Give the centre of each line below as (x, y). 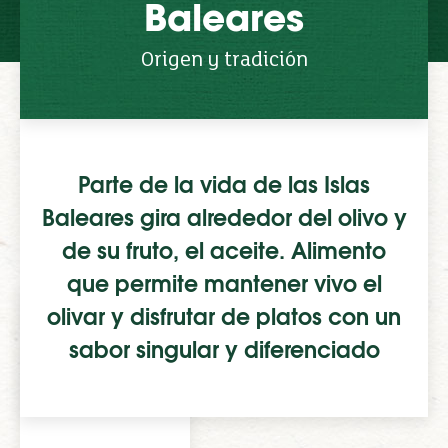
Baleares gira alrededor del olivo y (224, 218)
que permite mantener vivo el (224, 284)
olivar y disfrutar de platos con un (224, 317)
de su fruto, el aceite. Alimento (224, 251)
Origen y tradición (224, 61)
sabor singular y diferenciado (224, 350)
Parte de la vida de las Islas (224, 185)
